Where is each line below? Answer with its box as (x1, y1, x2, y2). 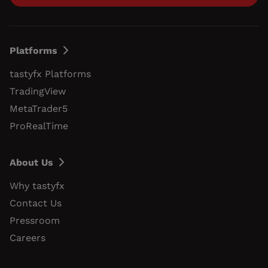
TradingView (10, 86, 66, 98)
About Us (10, 156, 53, 168)
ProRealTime (10, 120, 68, 132)
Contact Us (10, 197, 62, 209)
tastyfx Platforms (10, 68, 91, 80)
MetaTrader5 (10, 103, 68, 115)
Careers (10, 232, 45, 243)
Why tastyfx (10, 180, 65, 192)
